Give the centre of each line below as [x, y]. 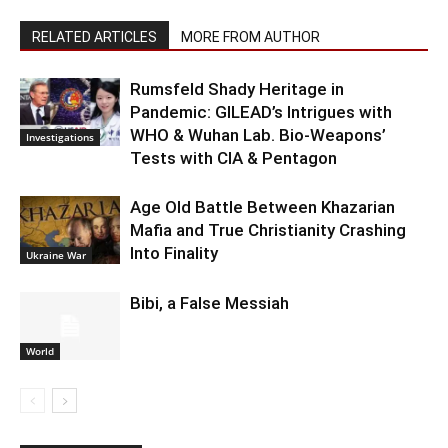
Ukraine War [56, 255]
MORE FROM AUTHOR [250, 36]
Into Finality [174, 252]
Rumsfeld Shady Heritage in [237, 88]
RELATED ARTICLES [94, 36]
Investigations [60, 137]
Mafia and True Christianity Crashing [268, 229]
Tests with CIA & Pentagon [233, 157]
